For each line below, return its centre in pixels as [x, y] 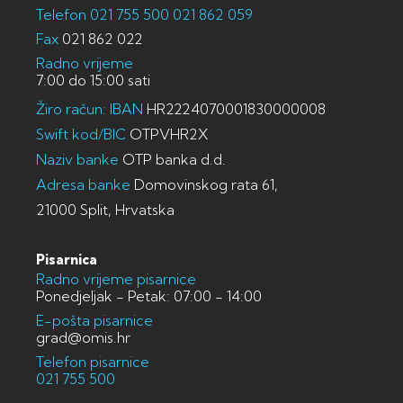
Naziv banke [77, 159]
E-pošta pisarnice [94, 320]
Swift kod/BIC [81, 134]
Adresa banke [83, 184]
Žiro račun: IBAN [90, 109]
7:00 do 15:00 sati [93, 80]
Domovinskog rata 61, [204, 184]
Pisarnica [67, 260]
